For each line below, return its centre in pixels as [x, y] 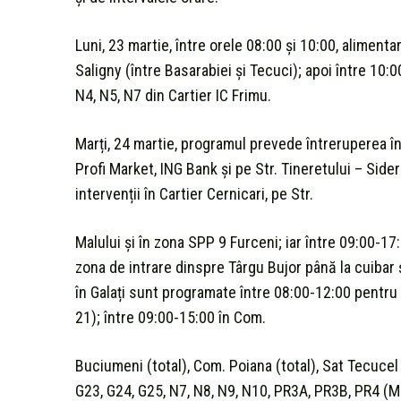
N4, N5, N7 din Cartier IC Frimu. [173, 95]
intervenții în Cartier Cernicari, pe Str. [194, 193]
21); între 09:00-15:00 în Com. [171, 317]
